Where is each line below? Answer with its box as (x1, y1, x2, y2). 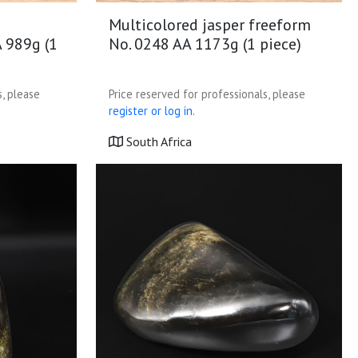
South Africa (123, 133, 192, 149)
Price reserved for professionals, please (109, 86, 305, 101)
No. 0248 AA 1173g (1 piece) (109, 34, 301, 54)
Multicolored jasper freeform (109, 14, 311, 35)
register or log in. (109, 103, 195, 118)
